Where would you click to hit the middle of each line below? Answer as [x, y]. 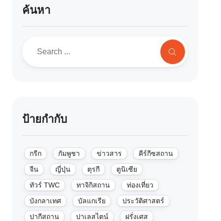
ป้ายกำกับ [45, 119]
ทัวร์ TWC [45, 185]
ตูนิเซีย [127, 169]
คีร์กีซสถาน [156, 153]
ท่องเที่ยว [140, 185]
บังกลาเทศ [46, 201]
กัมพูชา [69, 153]
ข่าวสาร [110, 153]
